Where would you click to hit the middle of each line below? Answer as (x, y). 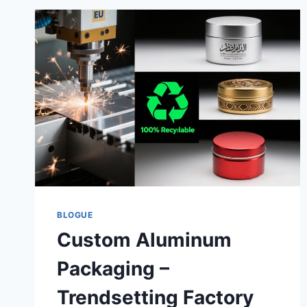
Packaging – (113, 269)
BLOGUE (75, 215)
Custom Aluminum (144, 240)
